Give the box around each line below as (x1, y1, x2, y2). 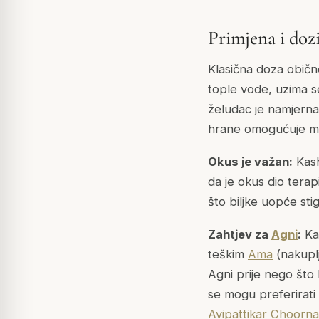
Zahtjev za (208, 227, 271, 242)
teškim (208, 247, 248, 262)
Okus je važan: (208, 155, 293, 169)
